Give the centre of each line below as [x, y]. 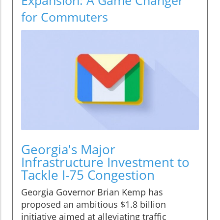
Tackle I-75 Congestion [88, 175]
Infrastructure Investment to [105, 162]
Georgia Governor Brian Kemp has [92, 192]
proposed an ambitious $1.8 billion [94, 204]
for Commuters [65, 16]
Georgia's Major [68, 149]
